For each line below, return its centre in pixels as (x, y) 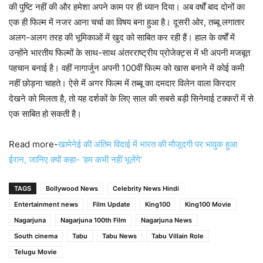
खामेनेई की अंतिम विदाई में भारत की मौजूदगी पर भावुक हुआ (148, 144)
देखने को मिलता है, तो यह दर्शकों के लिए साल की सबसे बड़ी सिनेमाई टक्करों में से (131, 98)
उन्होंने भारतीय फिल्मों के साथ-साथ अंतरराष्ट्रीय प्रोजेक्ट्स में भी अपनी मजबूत (129, 52)
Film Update (112, 204)
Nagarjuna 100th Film (93, 220)
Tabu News (119, 236)
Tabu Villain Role (178, 236)
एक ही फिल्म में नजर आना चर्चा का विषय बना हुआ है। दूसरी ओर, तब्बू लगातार (127, 22)
